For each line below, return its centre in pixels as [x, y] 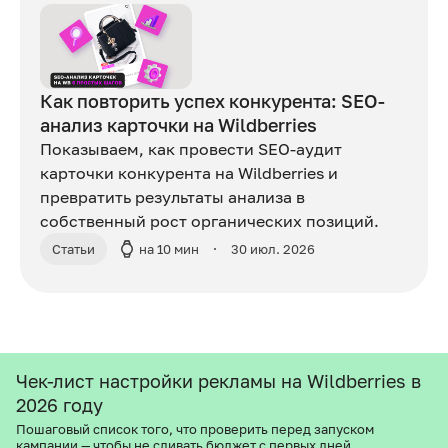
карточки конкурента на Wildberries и [189, 173]
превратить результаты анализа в [172, 197]
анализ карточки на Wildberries [178, 125]
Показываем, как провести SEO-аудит [191, 149]
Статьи [73, 249]
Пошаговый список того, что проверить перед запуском [195, 429]
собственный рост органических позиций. [209, 221]
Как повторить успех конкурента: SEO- [212, 101]
